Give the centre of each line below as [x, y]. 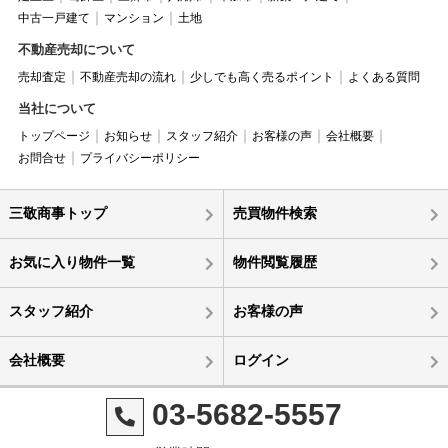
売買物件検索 [274, 213]
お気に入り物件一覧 [71, 262]
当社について [56, 109]
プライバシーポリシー [139, 158]
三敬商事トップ [57, 213]
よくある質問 [383, 77]
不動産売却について [76, 50]
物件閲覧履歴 [274, 262]
